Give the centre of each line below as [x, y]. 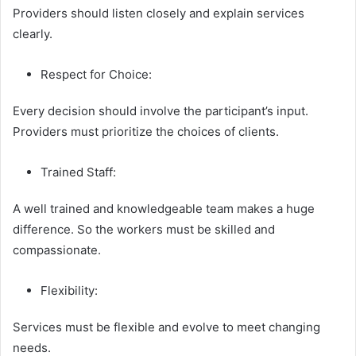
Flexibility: [71, 290]
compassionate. [57, 250]
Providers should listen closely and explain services [159, 13]
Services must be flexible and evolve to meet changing [166, 327]
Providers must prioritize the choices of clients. [146, 131]
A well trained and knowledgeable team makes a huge [164, 208]
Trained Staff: [80, 172]
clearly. [33, 33]
